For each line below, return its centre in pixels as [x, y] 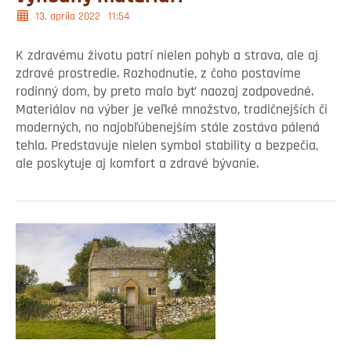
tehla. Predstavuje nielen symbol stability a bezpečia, [167, 147]
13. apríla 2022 [68, 17]
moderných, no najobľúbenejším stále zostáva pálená [168, 128]
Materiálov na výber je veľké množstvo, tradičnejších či [172, 110]
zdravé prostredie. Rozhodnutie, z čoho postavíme [158, 74]
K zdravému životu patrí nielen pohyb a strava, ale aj [167, 56]
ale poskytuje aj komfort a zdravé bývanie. [137, 165]
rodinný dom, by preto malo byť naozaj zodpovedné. [165, 92]
